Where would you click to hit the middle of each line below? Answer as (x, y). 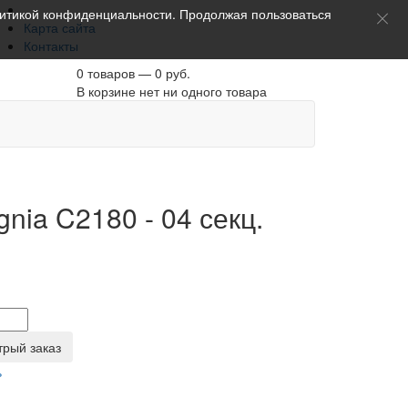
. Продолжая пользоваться (252, 14)
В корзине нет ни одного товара (171, 91)
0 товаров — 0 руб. (133, 73)
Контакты (51, 46)
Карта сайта (60, 27)
